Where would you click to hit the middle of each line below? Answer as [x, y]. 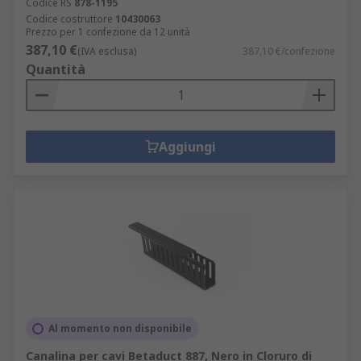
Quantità [56, 69]
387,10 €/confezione [289, 51]
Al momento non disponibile [120, 328]
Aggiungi [187, 147]
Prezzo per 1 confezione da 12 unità [108, 32]
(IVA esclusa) [107, 51]
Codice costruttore [69, 19]
